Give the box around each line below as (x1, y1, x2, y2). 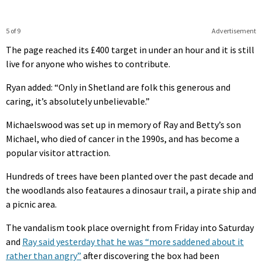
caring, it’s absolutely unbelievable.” (6, 95, 150, 107)
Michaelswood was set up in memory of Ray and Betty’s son (6, 118, 241, 130)
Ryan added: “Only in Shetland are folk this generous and (6, 81, 230, 93)
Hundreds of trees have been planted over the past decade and (6, 170, 253, 182)
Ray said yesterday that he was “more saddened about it (22, 235, 244, 247)
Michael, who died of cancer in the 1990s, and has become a (6, 132, 239, 144)
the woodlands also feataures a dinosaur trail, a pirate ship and (6, 184, 256, 196)
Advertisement (211, 26, 256, 35)
